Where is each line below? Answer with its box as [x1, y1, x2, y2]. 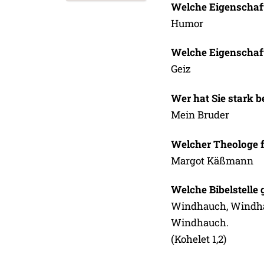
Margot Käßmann [170, 153, 253, 167]
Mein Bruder [170, 108, 229, 122]
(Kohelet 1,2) [170, 232, 226, 246]
